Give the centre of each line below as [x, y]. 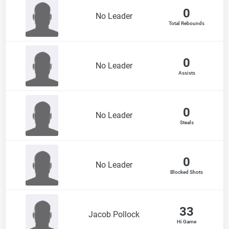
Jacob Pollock [114, 214]
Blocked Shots [187, 172]
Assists [187, 73]
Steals [187, 122]
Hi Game [187, 221]
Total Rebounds [187, 23]
